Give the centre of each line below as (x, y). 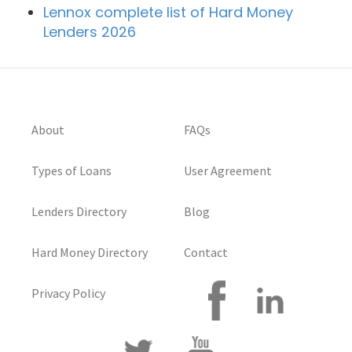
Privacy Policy (68, 293)
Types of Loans (71, 171)
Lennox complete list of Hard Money (168, 13)
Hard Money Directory (90, 253)
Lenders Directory (79, 212)
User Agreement (228, 171)
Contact (206, 253)
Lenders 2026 (90, 32)
